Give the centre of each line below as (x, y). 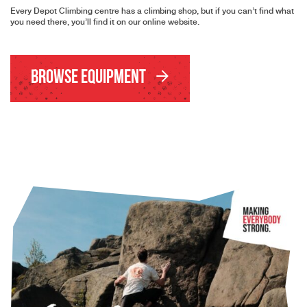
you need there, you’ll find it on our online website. (105, 22)
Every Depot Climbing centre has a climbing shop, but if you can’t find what (152, 11)
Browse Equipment (90, 78)
